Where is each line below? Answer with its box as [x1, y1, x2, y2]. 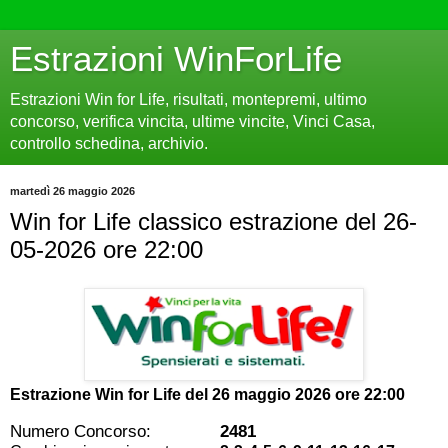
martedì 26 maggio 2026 [10, 185, 135, 197]
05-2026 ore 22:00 [10, 236, 203, 263]
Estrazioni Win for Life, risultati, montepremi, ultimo [10, 91, 367, 108]
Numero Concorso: [10, 420, 151, 441]
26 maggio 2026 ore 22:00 [212, 385, 405, 403]
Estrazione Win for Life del [10, 385, 212, 403]
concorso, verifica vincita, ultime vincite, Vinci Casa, [10, 113, 375, 130]
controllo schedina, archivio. [10, 135, 208, 152]
